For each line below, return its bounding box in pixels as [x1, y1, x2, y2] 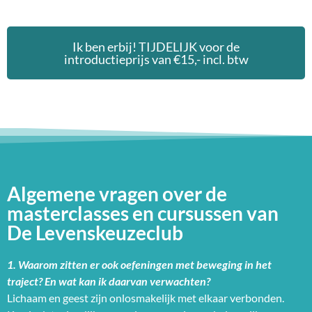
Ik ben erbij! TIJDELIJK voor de [72, 39, 240, 55]
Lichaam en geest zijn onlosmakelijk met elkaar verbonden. [7, 291, 284, 305]
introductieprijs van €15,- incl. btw [63, 52, 249, 68]
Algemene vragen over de [7, 182, 227, 206]
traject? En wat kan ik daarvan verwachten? [7, 274, 210, 288]
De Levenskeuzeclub [7, 221, 183, 245]
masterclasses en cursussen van [7, 201, 279, 226]
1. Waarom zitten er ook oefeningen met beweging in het [7, 258, 272, 272]
